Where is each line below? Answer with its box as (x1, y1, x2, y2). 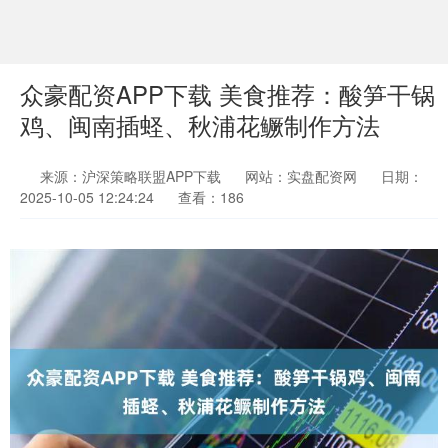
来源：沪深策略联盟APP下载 (40, 166, 225, 186)
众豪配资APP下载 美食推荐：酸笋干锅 (20, 77, 435, 111)
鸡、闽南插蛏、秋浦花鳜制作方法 (20, 108, 380, 142)
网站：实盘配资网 (245, 166, 357, 186)
